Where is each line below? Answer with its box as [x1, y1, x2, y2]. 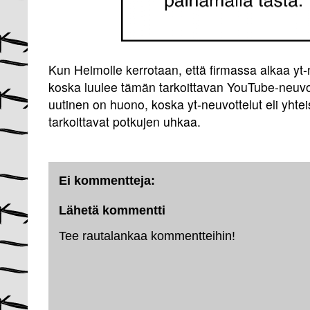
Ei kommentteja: [59, 173, 155, 188]
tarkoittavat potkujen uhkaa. [48, 113, 201, 130]
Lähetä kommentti [59, 203, 165, 217]
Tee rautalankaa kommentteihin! [59, 229, 235, 243]
